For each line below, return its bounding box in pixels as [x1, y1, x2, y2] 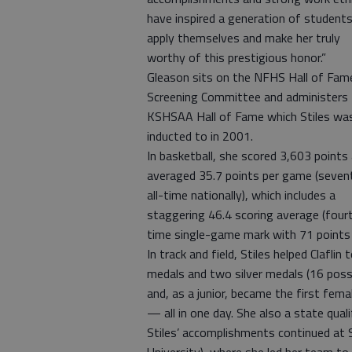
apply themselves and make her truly [147, 28, 340, 47]
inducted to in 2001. [147, 126, 253, 145]
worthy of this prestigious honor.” [147, 48, 326, 67]
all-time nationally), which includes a [147, 185, 335, 204]
